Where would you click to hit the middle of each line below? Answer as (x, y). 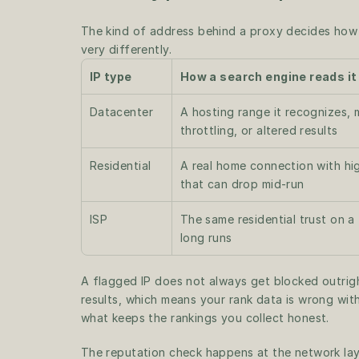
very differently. (126, 49)
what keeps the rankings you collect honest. (205, 318)
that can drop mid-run (242, 184)
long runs (206, 238)
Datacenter (121, 112)
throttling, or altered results (259, 130)
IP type (111, 77)
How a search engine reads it (268, 77)
